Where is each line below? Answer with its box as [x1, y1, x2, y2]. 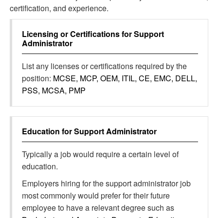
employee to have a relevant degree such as [22, 202, 174, 213]
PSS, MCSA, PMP [22, 85, 86, 96]
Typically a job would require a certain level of [22, 148, 179, 160]
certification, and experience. [10, 2, 109, 14]
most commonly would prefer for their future [22, 190, 170, 201]
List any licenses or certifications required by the [22, 60, 187, 72]
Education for [22, 126, 74, 137]
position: [22, 73, 53, 84]
